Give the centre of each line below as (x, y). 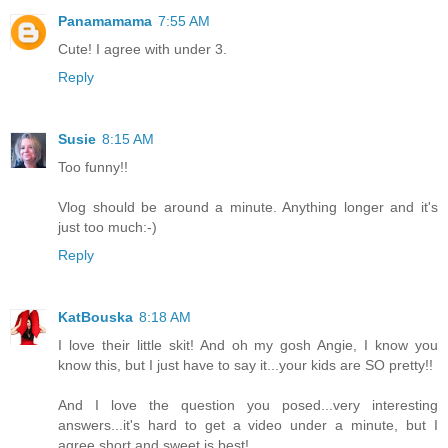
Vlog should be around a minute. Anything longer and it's (248, 206)
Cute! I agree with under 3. (142, 48)
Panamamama (105, 20)
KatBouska (95, 316)
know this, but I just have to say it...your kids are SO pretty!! (245, 364)
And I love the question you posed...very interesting (248, 404)
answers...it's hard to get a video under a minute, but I (248, 424)
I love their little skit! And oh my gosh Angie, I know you (248, 344)
